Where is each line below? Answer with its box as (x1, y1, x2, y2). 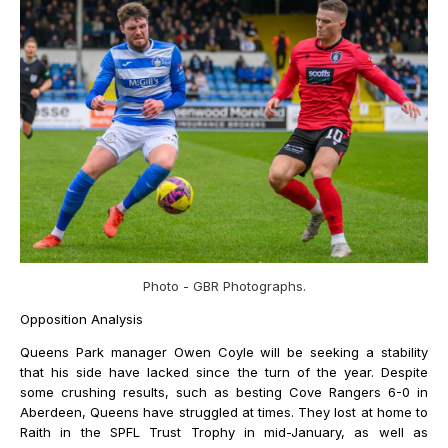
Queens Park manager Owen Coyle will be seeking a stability (20, 344, 428, 361)
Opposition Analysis (20, 311, 143, 328)
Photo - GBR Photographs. (142, 278, 306, 295)
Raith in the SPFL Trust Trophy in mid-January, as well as (20, 424, 428, 441)
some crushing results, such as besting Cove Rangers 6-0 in (20, 384, 428, 401)
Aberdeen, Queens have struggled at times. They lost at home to (20, 404, 428, 421)
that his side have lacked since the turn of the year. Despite (20, 364, 428, 381)
